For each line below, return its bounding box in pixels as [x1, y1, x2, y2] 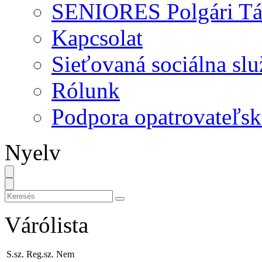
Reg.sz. [26, 249, 54, 259]
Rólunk [51, 78, 120, 103]
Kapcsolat [51, 25, 143, 50]
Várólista [5, 212, 88, 237]
